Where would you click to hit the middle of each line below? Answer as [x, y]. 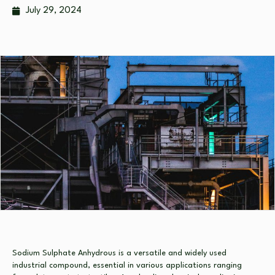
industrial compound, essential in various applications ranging [127, 266]
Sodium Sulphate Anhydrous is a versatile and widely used [119, 254]
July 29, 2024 [54, 11]
